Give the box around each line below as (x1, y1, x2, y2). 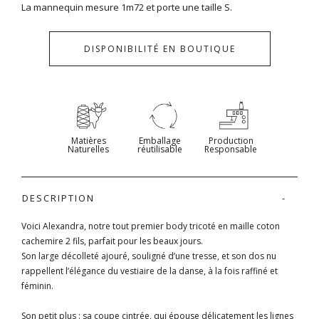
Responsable (204, 142, 257, 155)
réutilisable (137, 142, 182, 155)
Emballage (138, 134, 181, 147)
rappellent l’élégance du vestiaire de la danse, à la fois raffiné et (21, 264, 278, 277)
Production (208, 134, 253, 147)
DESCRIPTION (22, 191, 95, 204)
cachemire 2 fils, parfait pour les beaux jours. (21, 234, 203, 247)
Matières (70, 134, 106, 147)
